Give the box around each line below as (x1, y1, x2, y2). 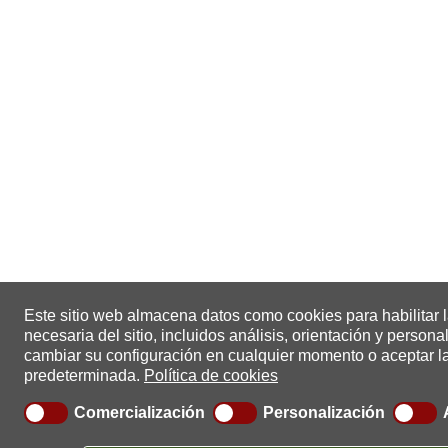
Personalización (263, 404, 385, 421)
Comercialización (74, 404, 205, 421)
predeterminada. (24, 367, 140, 384)
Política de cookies (144, 367, 278, 384)
